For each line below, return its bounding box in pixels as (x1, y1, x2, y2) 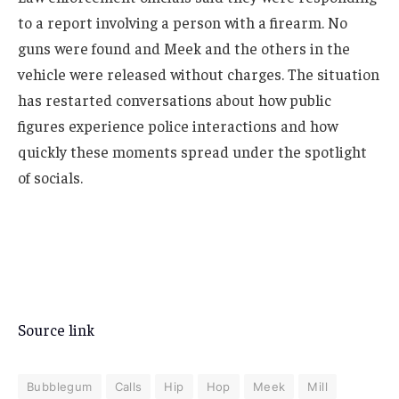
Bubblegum (27, 379, 93, 395)
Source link (18, 320, 94, 340)
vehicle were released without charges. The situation (18, 63, 379, 84)
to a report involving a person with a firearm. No (18, 12, 347, 32)
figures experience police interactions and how (18, 115, 338, 135)
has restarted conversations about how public (18, 89, 331, 110)
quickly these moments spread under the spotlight (18, 141, 367, 161)
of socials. (18, 167, 83, 187)
